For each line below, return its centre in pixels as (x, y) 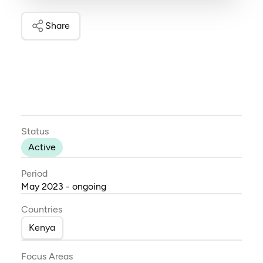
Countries (41, 210)
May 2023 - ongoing (63, 186)
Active (42, 147)
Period (34, 173)
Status (35, 131)
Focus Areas (47, 256)
